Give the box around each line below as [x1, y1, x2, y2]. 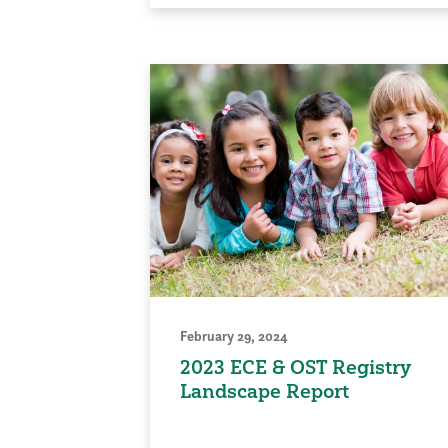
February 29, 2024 [179, 327, 288, 346]
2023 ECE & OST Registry [179, 355, 411, 380]
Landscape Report [179, 379, 349, 404]
